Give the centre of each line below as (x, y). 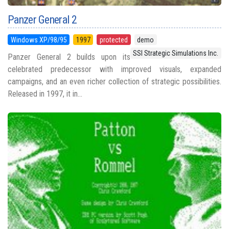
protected (113, 40)
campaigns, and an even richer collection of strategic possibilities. (114, 81)
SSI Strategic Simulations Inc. (176, 53)
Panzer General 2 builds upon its (69, 57)
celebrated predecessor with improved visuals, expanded (114, 69)
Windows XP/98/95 (39, 40)
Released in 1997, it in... (45, 94)
